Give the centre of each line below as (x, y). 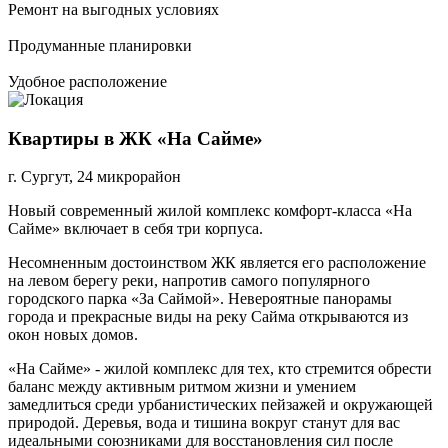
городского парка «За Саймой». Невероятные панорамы (200, 299)
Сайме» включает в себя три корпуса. (137, 229)
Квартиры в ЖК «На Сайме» (135, 138)
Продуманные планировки (100, 45)
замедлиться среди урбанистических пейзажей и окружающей (220, 405)
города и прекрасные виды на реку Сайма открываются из (208, 317)
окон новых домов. (75, 335)
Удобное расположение (87, 81)
